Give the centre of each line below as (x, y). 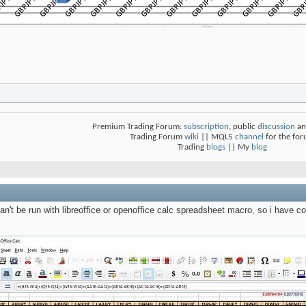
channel (249, 137)
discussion (276, 127)
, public (243, 127)
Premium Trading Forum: (138, 127)
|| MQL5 (217, 137)
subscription (206, 127)
